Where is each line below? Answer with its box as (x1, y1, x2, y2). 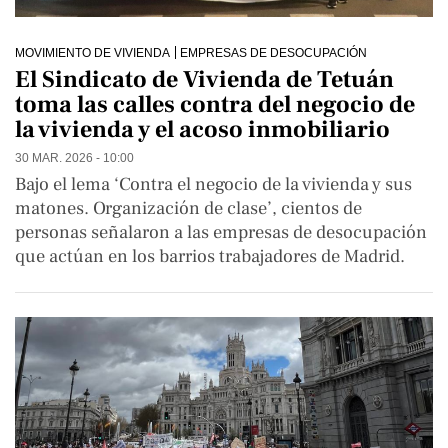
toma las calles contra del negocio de (15, 88, 415, 120)
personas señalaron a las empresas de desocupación (15, 219, 427, 244)
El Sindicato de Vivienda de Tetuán (15, 63, 394, 95)
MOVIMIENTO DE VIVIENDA (15, 46, 170, 60)
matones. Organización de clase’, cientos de (15, 195, 362, 220)
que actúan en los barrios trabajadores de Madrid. (15, 243, 405, 268)
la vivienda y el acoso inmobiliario (15, 113, 390, 145)
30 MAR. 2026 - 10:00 (15, 150, 134, 164)
